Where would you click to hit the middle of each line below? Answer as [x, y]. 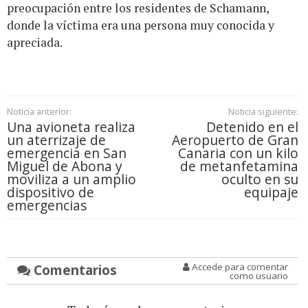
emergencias [47, 206]
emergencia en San [67, 153]
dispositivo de [51, 192]
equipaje [271, 192]
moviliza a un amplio [71, 179]
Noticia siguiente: [263, 112]
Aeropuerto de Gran [235, 140]
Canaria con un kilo [238, 153]
